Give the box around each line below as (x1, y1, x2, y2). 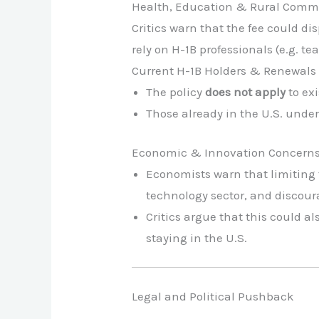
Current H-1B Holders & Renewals (132, 63, 317, 78)
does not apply (205, 84, 286, 99)
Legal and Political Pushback (132, 289, 295, 304)
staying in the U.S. (146, 231, 248, 246)
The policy (146, 84, 206, 99)
